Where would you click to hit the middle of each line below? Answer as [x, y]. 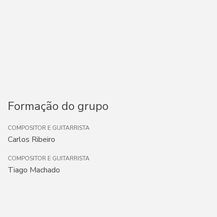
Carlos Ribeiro [31, 139]
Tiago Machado [34, 170]
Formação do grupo [58, 106]
